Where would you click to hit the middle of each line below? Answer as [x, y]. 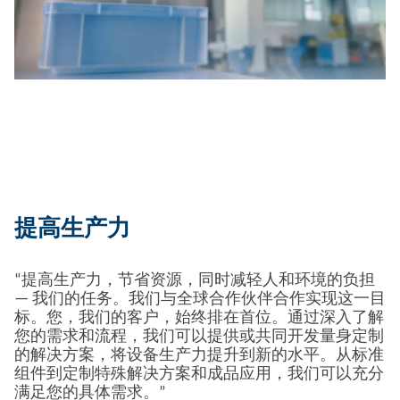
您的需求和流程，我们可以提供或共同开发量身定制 [199, 337]
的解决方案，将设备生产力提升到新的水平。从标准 [199, 356]
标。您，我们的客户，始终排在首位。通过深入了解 [199, 318]
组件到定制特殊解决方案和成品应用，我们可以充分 [199, 375]
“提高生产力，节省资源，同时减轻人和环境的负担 [195, 281]
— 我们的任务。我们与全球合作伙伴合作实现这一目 [200, 300]
